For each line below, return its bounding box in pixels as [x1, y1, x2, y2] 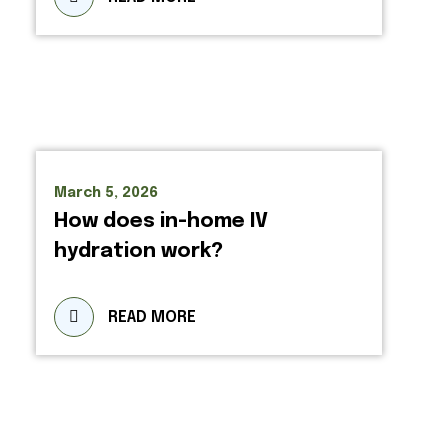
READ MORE [108, 309, 196, 326]
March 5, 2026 [54, 186, 158, 200]
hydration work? [54, 241, 223, 262]
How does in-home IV [54, 211, 268, 232]
